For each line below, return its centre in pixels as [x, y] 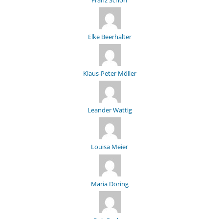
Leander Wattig [109, 110]
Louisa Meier [109, 147]
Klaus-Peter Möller [109, 74]
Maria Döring [109, 184]
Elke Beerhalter [109, 36]
